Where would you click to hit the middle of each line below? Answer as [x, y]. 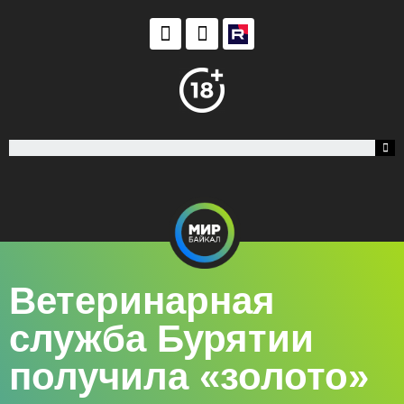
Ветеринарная [142, 300]
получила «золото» [189, 376]
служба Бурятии [161, 338]
